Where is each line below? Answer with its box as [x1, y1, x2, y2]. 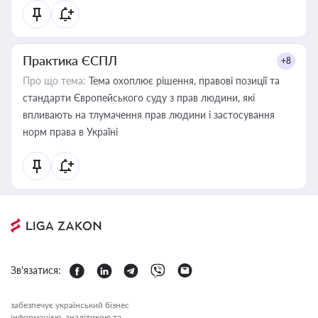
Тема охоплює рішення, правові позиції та [86, 75, 280, 87]
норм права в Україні [23, 126, 118, 138]
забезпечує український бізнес [11, 300, 129, 310]
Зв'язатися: [11, 264, 61, 276]
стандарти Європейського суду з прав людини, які [23, 92, 255, 104]
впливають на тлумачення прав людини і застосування [23, 109, 275, 121]
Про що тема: [23, 75, 86, 87]
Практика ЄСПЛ [23, 53, 117, 68]
